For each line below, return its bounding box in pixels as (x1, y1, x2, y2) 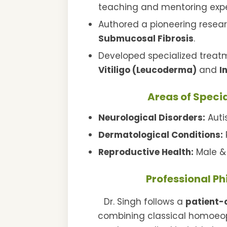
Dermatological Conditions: (98, 129, 223, 141)
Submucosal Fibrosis (98, 32, 194, 45)
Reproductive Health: (98, 146, 194, 159)
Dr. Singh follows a (103, 196, 185, 208)
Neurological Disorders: (98, 111, 206, 124)
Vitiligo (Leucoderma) (98, 64, 197, 77)
